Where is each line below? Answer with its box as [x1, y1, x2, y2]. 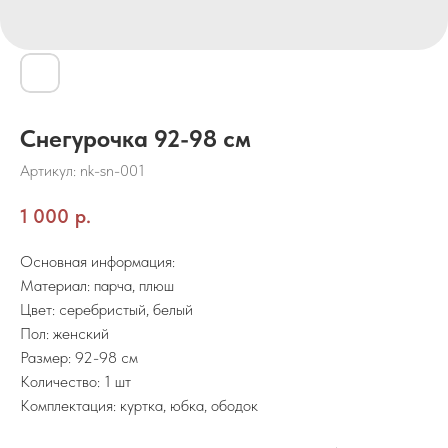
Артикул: [20, 161, 80, 180]
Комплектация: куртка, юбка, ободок [20, 395, 258, 415]
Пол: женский [20, 323, 109, 343]
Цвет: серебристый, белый [20, 299, 193, 319]
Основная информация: [20, 251, 175, 271]
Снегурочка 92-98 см [20, 124, 251, 153]
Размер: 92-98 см [20, 347, 138, 367]
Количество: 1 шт [20, 371, 131, 391]
